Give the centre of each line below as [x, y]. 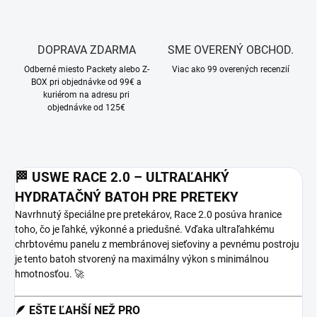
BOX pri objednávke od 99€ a [86, 82]
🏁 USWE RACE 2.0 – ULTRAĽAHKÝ [122, 178]
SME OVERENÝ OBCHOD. [231, 50]
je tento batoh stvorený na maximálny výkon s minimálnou [142, 259]
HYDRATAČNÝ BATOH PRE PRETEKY [127, 198]
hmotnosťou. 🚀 [50, 274]
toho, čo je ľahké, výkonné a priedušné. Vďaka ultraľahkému [145, 230]
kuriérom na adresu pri [86, 95]
